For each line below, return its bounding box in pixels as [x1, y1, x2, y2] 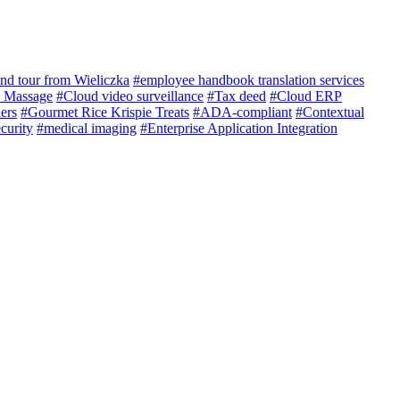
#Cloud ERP [270, 88, 342, 104]
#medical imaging [37, 121, 137, 137]
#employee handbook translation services [133, 72, 364, 88]
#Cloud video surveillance [56, 88, 204, 104]
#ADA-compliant [193, 104, 292, 121]
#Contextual [296, 104, 364, 121]
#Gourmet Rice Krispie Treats [21, 104, 189, 121]
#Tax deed [207, 88, 266, 104]
